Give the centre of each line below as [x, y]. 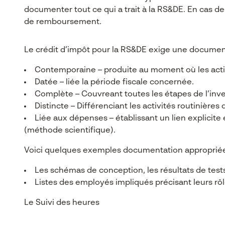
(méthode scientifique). [70, 131]
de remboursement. [63, 22]
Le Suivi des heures [62, 203]
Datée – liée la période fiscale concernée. [114, 82]
